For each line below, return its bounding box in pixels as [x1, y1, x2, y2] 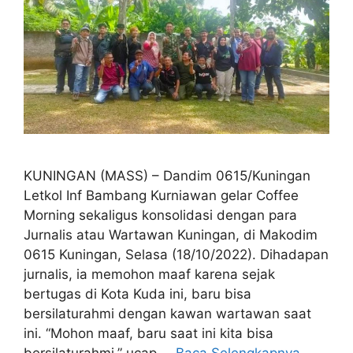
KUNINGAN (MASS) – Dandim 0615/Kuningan [24, 167, 310, 184]
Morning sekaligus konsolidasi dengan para [24, 206, 297, 223]
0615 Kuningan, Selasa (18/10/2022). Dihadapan [24, 246, 329, 262]
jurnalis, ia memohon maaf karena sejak [24, 266, 275, 282]
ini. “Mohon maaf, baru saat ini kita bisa [24, 325, 273, 341]
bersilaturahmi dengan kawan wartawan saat [24, 305, 311, 321]
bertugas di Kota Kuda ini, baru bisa [24, 285, 251, 302]
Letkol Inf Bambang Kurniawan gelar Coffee [24, 187, 299, 203]
